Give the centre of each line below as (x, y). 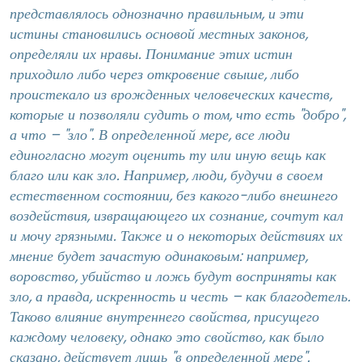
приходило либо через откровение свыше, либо (154, 74)
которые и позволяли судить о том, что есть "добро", (178, 114)
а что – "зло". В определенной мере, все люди (150, 135)
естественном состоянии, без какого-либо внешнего (174, 195)
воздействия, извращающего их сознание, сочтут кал (177, 215)
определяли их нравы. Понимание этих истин (151, 54)
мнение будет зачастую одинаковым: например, (159, 256)
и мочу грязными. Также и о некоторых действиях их (176, 236)
